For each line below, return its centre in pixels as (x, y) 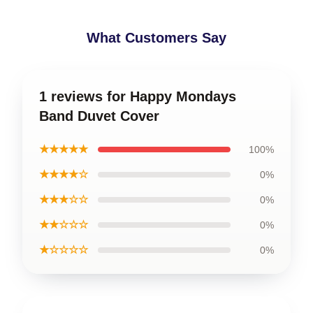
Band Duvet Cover (99, 116)
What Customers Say (156, 37)
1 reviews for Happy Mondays (138, 96)
